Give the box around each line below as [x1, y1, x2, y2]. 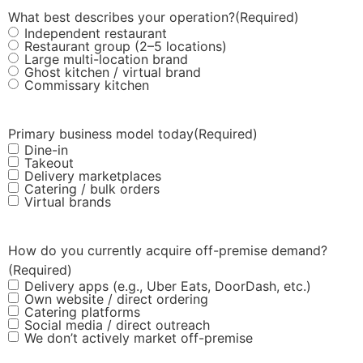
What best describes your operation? [8, 9, 235, 26]
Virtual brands [24, 194, 111, 211]
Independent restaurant [24, 25, 167, 42]
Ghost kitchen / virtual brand [24, 64, 201, 81]
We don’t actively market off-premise [24, 330, 253, 347]
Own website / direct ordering [24, 291, 208, 308]
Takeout [24, 155, 74, 172]
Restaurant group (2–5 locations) [24, 38, 227, 55]
